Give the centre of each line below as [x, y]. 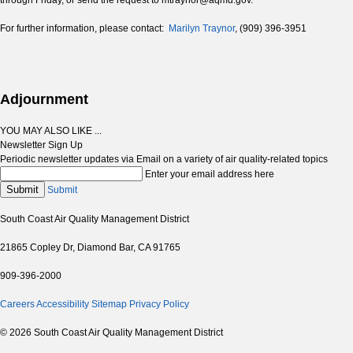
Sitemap [109, 305]
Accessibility [63, 305]
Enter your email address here [210, 175]
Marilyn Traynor [202, 29]
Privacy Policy [159, 305]
